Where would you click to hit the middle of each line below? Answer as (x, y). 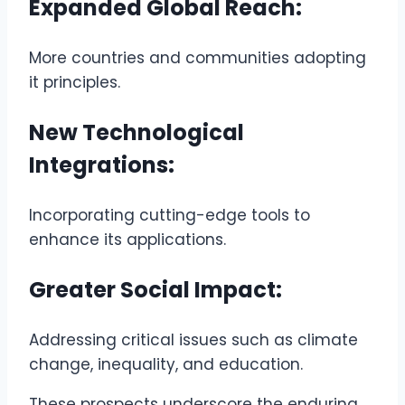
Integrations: (102, 165)
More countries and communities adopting (198, 57)
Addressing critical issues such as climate (193, 339)
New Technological (137, 132)
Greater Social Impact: (155, 289)
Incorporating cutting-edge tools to (170, 215)
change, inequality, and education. (166, 364)
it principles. (75, 82)
